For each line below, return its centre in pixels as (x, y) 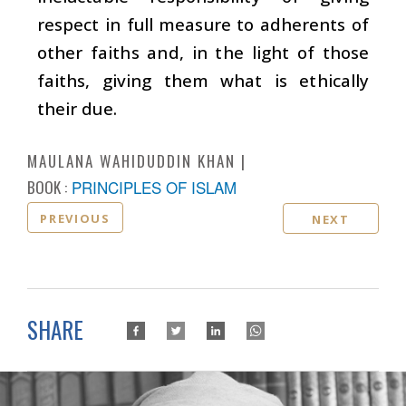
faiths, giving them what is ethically (203, 80)
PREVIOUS (75, 218)
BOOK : (47, 187)
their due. (77, 108)
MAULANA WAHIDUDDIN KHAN (131, 160)
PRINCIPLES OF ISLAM (154, 187)
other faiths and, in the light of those (203, 52)
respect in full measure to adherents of (203, 24)
